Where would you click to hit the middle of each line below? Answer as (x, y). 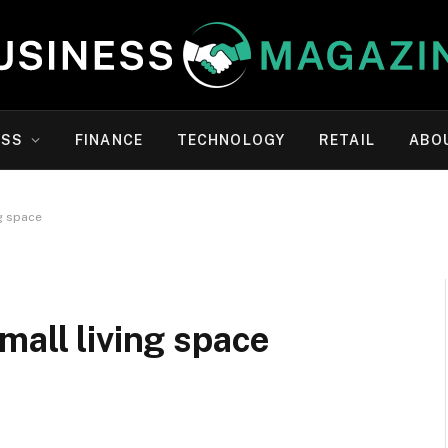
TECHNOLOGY (231, 140)
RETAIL (347, 140)
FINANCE (109, 140)
